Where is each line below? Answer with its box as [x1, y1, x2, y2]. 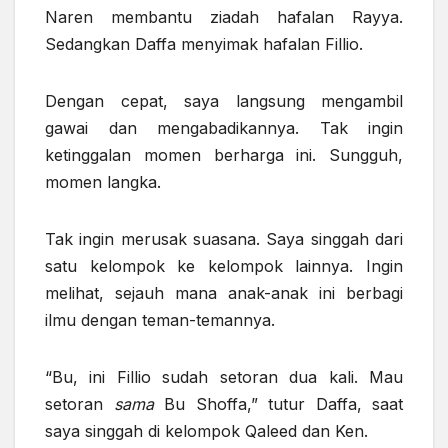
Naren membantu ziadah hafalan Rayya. [45, 6, 403, 27]
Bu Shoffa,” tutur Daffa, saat [153, 393, 403, 414]
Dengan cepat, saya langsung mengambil [45, 90, 403, 111]
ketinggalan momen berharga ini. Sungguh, [45, 144, 403, 165]
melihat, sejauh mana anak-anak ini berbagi [45, 282, 403, 303]
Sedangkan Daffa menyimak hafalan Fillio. [45, 33, 363, 54]
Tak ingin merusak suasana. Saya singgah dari [45, 228, 403, 249]
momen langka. [45, 171, 161, 192]
